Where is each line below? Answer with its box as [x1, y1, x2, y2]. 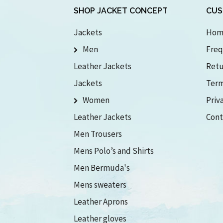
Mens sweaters [73, 179, 126, 191]
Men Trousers [73, 128, 122, 140]
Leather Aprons [73, 196, 128, 208]
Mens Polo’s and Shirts [73, 145, 154, 157]
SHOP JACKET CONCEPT [73, 6, 168, 16]
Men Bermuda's [73, 162, 130, 174]
